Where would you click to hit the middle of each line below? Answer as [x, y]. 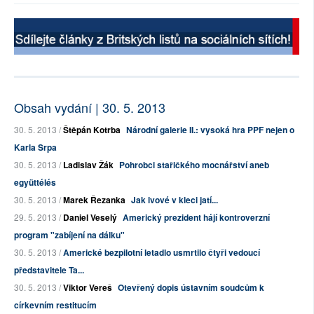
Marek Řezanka [94, 200]
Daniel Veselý [90, 218]
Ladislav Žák [88, 165]
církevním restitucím [55, 305]
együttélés [35, 183]
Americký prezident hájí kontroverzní [196, 218]
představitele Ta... [49, 270]
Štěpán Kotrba [92, 130]
